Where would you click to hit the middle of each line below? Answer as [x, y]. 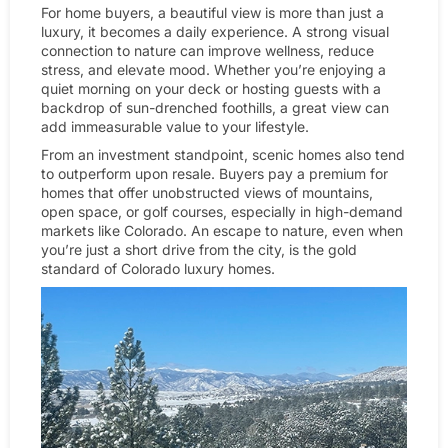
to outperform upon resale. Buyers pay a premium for [214, 174]
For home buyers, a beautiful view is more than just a [212, 13]
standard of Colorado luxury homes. [158, 269]
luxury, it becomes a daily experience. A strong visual [215, 32]
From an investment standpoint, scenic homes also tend [223, 155]
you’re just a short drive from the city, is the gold [199, 250]
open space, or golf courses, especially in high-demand [222, 212]
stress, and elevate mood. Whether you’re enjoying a [213, 70]
